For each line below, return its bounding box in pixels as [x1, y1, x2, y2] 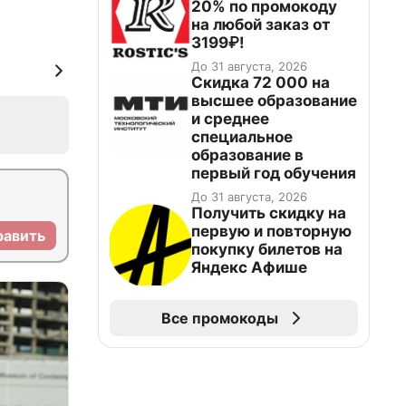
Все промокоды [160, 309, 278, 327]
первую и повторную [191, 222, 352, 240]
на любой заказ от [191, 15, 330, 34]
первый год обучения [191, 164, 356, 182]
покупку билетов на [191, 240, 343, 258]
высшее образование [191, 92, 357, 110]
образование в [191, 146, 304, 164]
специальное [191, 128, 293, 146]
